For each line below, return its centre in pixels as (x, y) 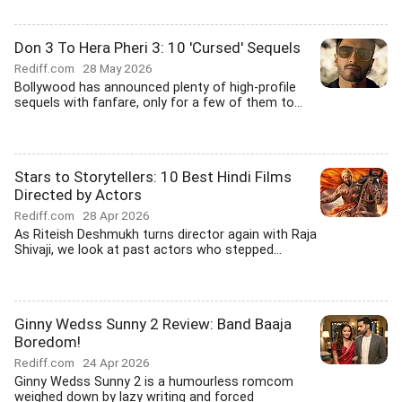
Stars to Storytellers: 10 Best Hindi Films (153, 177)
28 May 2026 (118, 68)
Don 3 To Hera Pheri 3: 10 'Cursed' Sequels (157, 48)
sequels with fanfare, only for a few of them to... (158, 103)
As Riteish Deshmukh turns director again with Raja (166, 235)
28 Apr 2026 (116, 215)
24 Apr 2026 (116, 363)
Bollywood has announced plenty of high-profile (155, 87)
